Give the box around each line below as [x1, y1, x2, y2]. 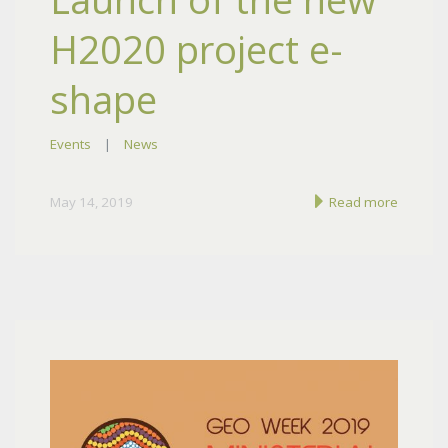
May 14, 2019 [50, 192, 133, 211]
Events [50, 134, 91, 153]
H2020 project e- [50, 23, 343, 76]
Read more [326, 192, 398, 211]
